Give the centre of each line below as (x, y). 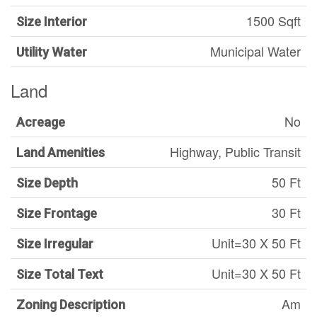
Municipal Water (255, 51)
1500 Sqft (273, 21)
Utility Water (52, 52)
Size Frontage (57, 213)
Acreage (41, 122)
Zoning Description (71, 305)
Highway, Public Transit (235, 151)
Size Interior (52, 22)
